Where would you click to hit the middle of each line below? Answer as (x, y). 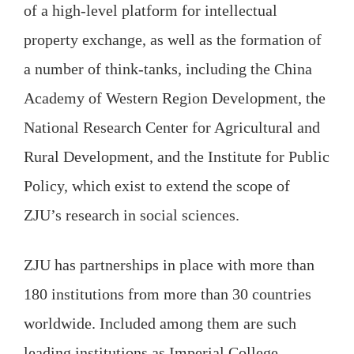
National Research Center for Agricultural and (171, 127)
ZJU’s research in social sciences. (131, 215)
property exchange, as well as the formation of (172, 40)
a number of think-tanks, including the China (168, 69)
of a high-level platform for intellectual (150, 10)
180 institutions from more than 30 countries (167, 294)
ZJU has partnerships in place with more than (169, 264)
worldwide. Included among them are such (160, 323)
